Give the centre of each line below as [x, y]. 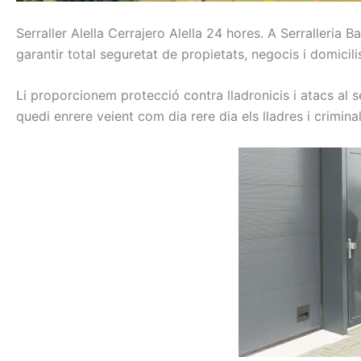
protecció [150, 95]
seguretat [129, 54]
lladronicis [258, 95]
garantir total [56, 54]
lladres [283, 116]
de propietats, [205, 54]
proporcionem [74, 95]
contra [203, 95]
